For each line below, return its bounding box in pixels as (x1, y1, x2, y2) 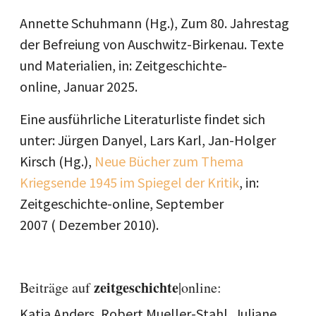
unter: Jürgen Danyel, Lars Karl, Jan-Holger (20, 131, 276, 149)
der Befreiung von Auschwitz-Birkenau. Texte (20, 35, 284, 53)
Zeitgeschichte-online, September (20, 195, 224, 212)
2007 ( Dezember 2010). (20, 216, 159, 233)
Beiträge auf (20, 278, 90, 297)
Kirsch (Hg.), (20, 152, 95, 170)
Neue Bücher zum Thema (95, 152, 243, 170)
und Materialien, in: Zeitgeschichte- (20, 56, 227, 74)
